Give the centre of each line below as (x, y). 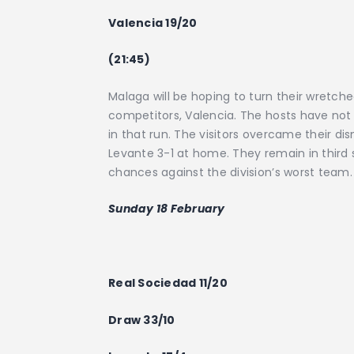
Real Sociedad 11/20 (168, 283)
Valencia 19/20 (153, 23)
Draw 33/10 (142, 320)
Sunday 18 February (167, 208)
